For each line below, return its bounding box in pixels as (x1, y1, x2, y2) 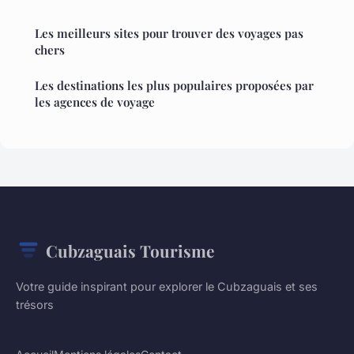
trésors (16, 297, 54, 311)
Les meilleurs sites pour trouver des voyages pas (35, 24, 303, 41)
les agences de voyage (35, 93, 155, 110)
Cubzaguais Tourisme (46, 239, 214, 262)
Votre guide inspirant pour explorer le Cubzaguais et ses (16, 279, 318, 293)
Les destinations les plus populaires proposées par (35, 77, 314, 93)
